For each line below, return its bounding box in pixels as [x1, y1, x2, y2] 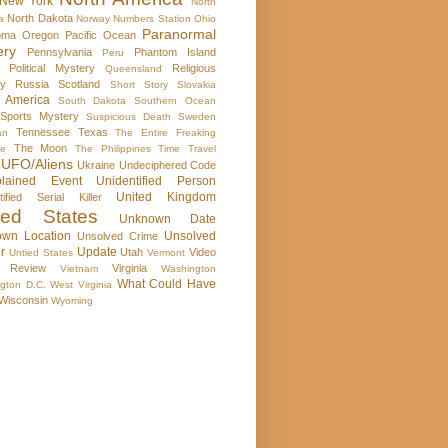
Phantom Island [134, 46, 216, 59]
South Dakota [57, 95, 127, 107]
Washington [161, 263, 216, 275]
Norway [76, 13, 111, 25]
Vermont [147, 247, 186, 259]
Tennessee [15, 126, 70, 139]
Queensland [105, 63, 162, 75]
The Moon [13, 142, 68, 155]
